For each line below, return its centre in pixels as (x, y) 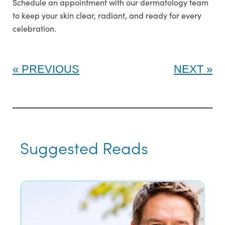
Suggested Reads (84, 147)
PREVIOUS (50, 69)
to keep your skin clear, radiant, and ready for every (107, 15)
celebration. (34, 28)
